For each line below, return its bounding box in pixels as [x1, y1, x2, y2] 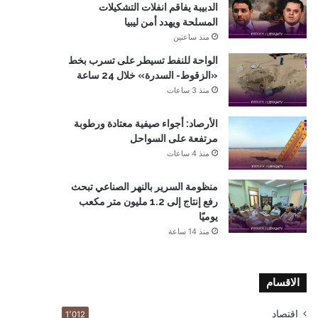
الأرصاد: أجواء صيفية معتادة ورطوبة [74, 118, 218, 129]
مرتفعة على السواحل [130, 133, 218, 144]
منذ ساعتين [173, 32, 209, 42]
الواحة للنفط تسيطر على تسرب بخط [68, 55, 218, 66]
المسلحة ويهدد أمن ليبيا [124, 16, 218, 28]
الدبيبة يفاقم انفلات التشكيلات [99, 1, 218, 13]
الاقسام [266, 276, 300, 289]
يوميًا [199, 211, 218, 222]
